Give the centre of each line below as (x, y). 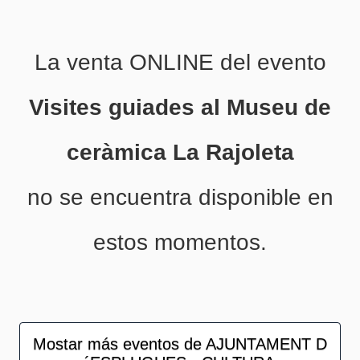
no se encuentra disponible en (180, 197)
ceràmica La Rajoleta (180, 152)
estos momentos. (180, 242)
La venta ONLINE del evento (180, 62)
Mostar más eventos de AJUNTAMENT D (180, 344)
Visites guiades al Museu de (180, 107)
